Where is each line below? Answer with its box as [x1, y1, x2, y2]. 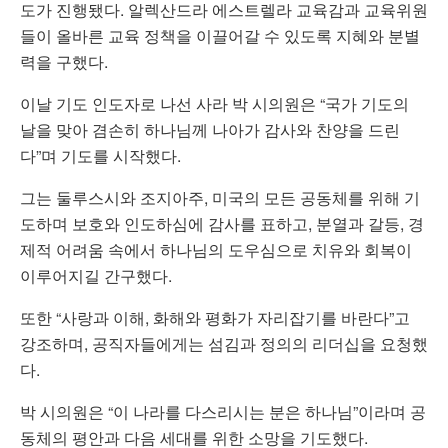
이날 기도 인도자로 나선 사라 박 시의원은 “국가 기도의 [20, 92, 409, 116]
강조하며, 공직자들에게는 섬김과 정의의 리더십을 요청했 [20, 332, 428, 356]
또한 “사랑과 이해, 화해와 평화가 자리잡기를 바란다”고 [20, 306, 410, 330]
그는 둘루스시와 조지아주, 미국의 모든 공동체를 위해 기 [20, 186, 420, 210]
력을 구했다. [20, 50, 108, 74]
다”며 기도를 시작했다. [20, 144, 181, 168]
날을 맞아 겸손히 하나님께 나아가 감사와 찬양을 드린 [20, 118, 400, 142]
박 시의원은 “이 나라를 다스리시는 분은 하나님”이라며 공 [20, 400, 426, 424]
